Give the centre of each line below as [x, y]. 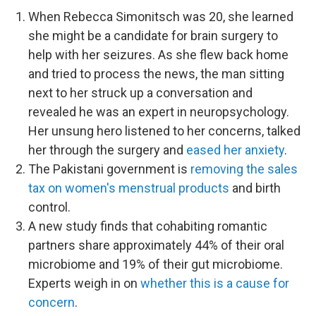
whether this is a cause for [215, 284]
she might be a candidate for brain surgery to [153, 36]
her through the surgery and [107, 150]
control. [49, 207]
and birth [255, 188]
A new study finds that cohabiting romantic [148, 226]
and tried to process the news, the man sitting [156, 74]
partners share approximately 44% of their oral [156, 245]
